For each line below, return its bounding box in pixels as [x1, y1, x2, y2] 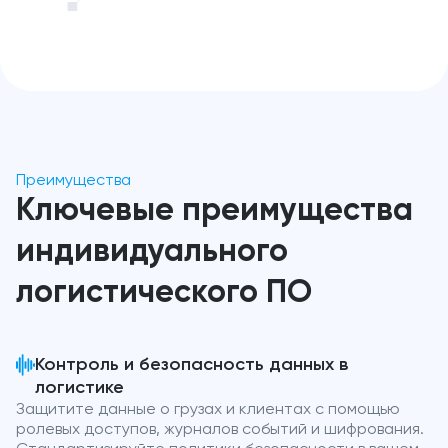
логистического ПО [16, 277, 312, 310]
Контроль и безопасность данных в [35, 356, 349, 375]
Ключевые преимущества [16, 195, 413, 228]
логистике [35, 379, 125, 398]
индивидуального [16, 236, 288, 269]
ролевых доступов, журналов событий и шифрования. [16, 422, 424, 439]
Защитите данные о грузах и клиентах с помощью [16, 402, 400, 419]
